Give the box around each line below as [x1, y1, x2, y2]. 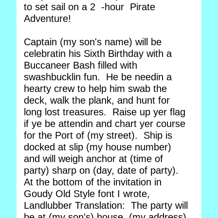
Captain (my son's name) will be [24, 36, 162, 47]
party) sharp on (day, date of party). [24, 165, 182, 176]
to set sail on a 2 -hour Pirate [24, 1, 155, 12]
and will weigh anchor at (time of [24, 153, 163, 164]
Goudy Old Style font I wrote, [24, 188, 150, 199]
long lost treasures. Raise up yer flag [24, 107, 185, 117]
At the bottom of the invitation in [24, 177, 162, 187]
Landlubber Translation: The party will [24, 200, 188, 211]
